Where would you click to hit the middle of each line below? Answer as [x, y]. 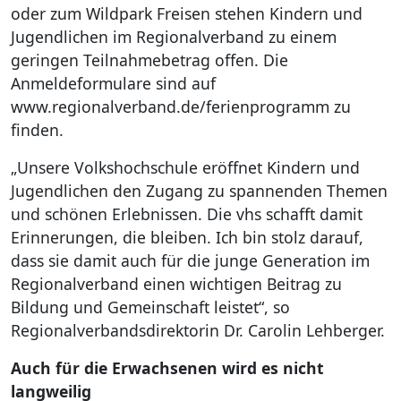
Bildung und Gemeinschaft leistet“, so [150, 307]
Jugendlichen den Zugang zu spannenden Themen [199, 190]
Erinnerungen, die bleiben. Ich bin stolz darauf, [187, 237]
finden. [37, 129]
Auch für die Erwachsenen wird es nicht [167, 367]
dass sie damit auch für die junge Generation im [190, 260]
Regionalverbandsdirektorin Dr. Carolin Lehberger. [198, 330]
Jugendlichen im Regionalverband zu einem [174, 36]
